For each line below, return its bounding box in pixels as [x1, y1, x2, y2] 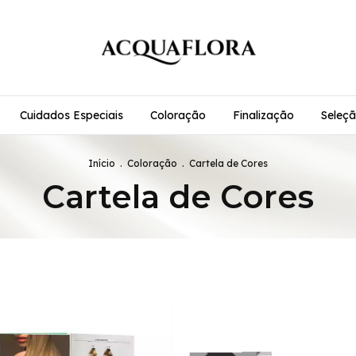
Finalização [233, 108, 294, 122]
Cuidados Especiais [20, 108, 123, 122]
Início [88, 157, 115, 169]
